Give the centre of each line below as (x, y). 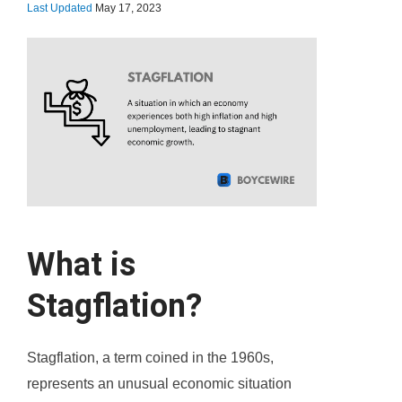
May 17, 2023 (128, 8)
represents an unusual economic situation (159, 384)
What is (81, 265)
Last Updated (61, 8)
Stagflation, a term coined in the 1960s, (150, 358)
